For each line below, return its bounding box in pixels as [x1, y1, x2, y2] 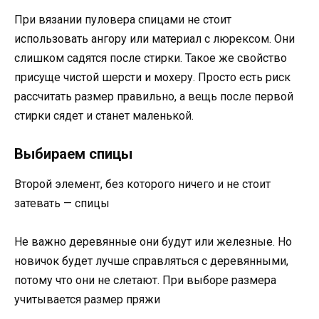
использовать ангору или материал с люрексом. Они [14, 32, 295, 46]
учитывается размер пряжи [14, 293, 160, 307]
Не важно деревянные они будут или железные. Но [14, 235, 292, 249]
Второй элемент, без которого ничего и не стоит [14, 177, 271, 192]
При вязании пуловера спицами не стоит [14, 13, 231, 27]
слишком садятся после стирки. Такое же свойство [14, 51, 287, 66]
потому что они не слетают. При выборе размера [14, 273, 276, 288]
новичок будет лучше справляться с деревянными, [14, 254, 288, 268]
